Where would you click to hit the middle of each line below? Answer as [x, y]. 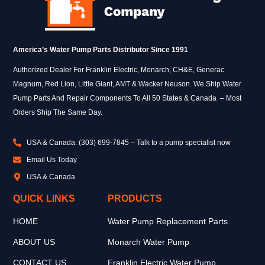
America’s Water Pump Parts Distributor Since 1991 [101, 49]
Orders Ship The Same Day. [58, 112]
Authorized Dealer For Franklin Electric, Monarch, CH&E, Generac [119, 70]
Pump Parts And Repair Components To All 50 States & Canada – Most [127, 98]
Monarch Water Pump [148, 242]
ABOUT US [34, 242]
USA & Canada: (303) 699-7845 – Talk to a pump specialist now [128, 142]
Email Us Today [51, 159]
